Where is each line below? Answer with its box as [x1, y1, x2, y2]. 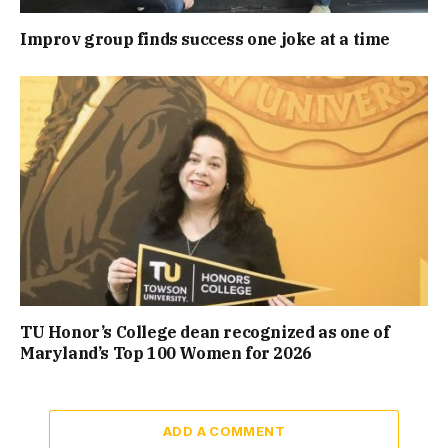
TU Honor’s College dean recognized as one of [20, 321, 390, 342]
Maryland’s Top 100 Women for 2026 [20, 342, 312, 363]
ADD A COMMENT [162, 422, 286, 439]
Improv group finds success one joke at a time [20, 29, 390, 50]
